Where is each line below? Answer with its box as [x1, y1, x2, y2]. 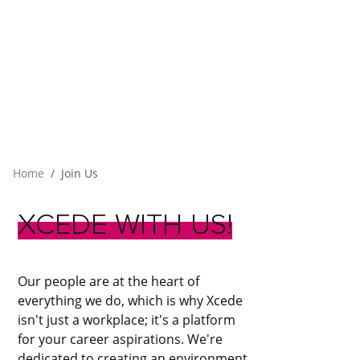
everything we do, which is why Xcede [18, 291, 243, 309]
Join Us [61, 165, 98, 181]
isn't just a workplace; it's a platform [18, 310, 236, 329]
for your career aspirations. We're [18, 329, 223, 348]
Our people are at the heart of [18, 272, 200, 290]
